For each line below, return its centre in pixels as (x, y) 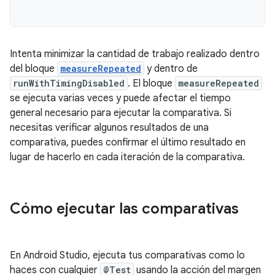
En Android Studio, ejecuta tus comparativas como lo (127, 256)
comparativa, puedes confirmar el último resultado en (128, 143)
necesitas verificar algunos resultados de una (109, 128)
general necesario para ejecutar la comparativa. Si (121, 113)
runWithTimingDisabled (69, 83)
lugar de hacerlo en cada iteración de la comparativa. (127, 157)
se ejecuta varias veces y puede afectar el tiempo (120, 99)
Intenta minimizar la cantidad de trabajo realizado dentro (135, 54)
